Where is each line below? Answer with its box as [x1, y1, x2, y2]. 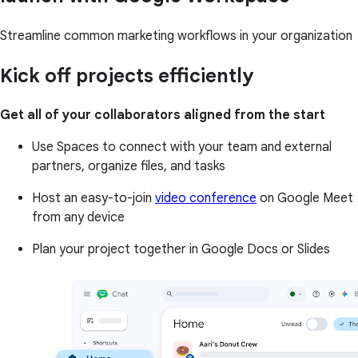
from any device [32, 209, 125, 226]
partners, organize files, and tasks [32, 158, 225, 175]
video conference [155, 190, 257, 207]
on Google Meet [257, 190, 353, 207]
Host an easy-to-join [32, 190, 155, 207]
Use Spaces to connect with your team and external [32, 139, 332, 156]
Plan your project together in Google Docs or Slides [32, 241, 330, 258]
